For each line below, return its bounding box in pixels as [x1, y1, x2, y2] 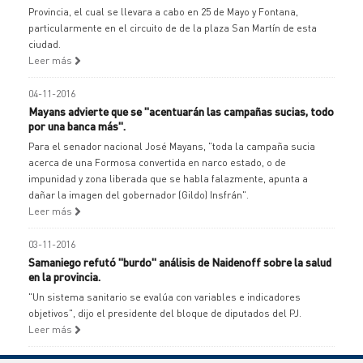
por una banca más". [28, 118, 126, 133]
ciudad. [28, 38, 61, 50]
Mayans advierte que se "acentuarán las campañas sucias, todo [28, 104, 334, 118]
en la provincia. [28, 269, 100, 284]
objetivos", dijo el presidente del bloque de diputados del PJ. [28, 307, 301, 319]
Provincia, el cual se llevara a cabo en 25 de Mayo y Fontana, [28, 6, 298, 18]
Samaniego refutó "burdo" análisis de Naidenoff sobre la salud [28, 254, 331, 269]
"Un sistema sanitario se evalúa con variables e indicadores [28, 291, 301, 303]
